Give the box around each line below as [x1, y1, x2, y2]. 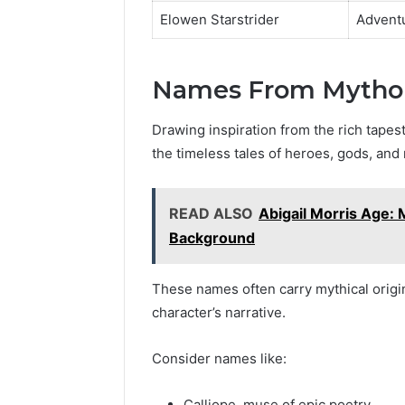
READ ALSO [169, 204, 253, 223]
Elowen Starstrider [159, 11, 279, 29]
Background [169, 229, 255, 248]
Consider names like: [152, 350, 287, 368]
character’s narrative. [152, 304, 286, 322]
